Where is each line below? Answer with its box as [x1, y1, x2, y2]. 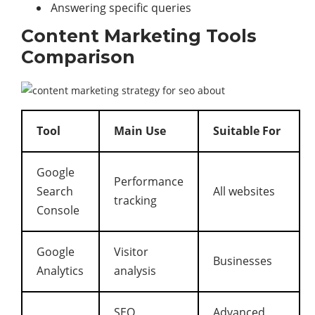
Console [37, 202, 79, 218]
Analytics [37, 263, 84, 278]
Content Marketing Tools [21, 25, 257, 46]
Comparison [21, 46, 135, 67]
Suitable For [213, 123, 281, 139]
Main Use [114, 123, 166, 139]
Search [37, 184, 73, 199]
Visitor [114, 244, 148, 259]
